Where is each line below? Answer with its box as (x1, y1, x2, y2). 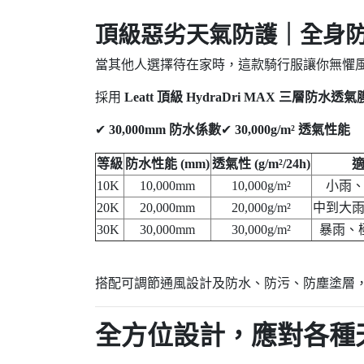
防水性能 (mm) (125, 157, 210, 171)
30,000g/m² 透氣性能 (235, 123, 350, 136)
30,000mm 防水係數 (109, 123, 221, 136)
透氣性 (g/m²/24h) (212, 157, 310, 171)
